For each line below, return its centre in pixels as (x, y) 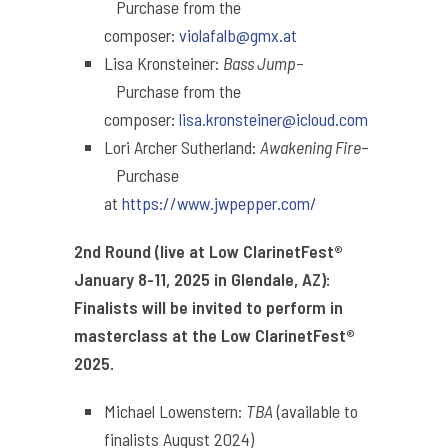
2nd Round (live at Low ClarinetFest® (208, 251)
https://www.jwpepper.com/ (219, 203)
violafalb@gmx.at (238, 35)
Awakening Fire (310, 147)
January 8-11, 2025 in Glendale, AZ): (202, 279)
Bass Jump (259, 63)
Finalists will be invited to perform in (208, 307)
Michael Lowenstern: (175, 411)
